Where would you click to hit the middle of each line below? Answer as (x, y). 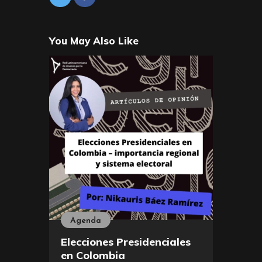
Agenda (86, 220)
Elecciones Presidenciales (126, 242)
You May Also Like (94, 40)
